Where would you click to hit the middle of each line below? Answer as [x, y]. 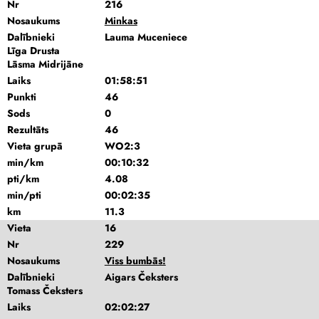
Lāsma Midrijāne [45, 64]
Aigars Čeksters [141, 277]
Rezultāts [28, 130]
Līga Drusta [33, 51]
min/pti [24, 195]
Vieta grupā [35, 146]
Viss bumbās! [135, 261]
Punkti [22, 97]
